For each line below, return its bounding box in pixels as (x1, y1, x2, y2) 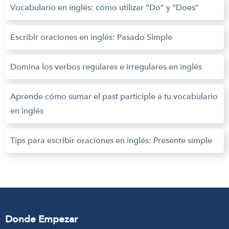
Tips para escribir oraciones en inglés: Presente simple (10, 135, 212, 145)
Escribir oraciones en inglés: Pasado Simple (10, 32, 172, 42)
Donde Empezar (5, 213, 78, 225)
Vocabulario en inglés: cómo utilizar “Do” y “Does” (10, 3, 199, 12)
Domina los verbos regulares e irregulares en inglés (10, 62, 202, 72)
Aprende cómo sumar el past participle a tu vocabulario (10, 91, 218, 101)
